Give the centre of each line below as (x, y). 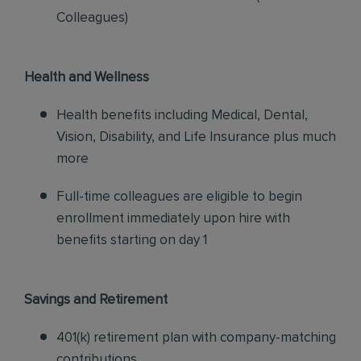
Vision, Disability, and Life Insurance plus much (196, 137)
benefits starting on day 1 (132, 241)
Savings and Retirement (96, 300)
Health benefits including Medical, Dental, (182, 116)
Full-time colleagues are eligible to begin (179, 197)
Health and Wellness (87, 78)
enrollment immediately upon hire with (173, 219)
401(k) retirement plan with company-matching (196, 338)
